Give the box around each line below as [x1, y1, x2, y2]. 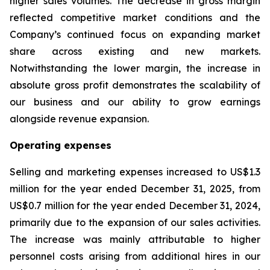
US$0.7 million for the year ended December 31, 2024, [10, 199, 260, 212]
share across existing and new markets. [10, 45, 260, 57]
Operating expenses [10, 139, 111, 151]
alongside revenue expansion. [10, 112, 149, 125]
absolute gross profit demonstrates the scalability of [10, 78, 260, 91]
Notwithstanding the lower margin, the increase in [10, 61, 260, 74]
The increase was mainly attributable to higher [10, 233, 260, 245]
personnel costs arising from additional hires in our [10, 250, 260, 262]
